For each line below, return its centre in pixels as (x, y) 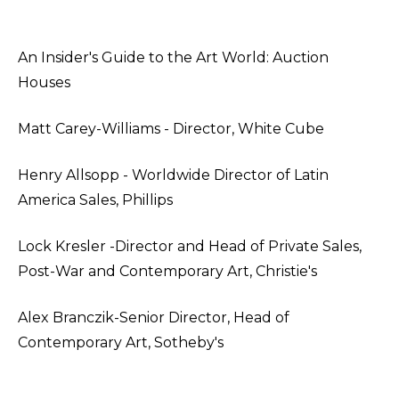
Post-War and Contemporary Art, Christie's (167, 271)
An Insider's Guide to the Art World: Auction (173, 57)
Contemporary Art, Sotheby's (121, 342)
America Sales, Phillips (95, 200)
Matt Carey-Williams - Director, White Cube (171, 129)
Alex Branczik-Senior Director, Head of (154, 318)
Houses (44, 82)
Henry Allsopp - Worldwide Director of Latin (173, 175)
